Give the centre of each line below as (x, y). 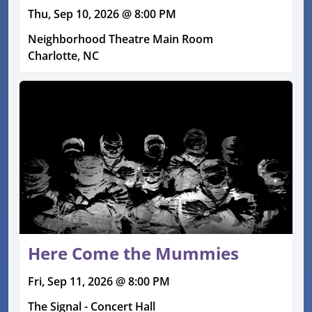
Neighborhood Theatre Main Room (120, 39)
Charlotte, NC (63, 55)
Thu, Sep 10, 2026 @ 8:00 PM (102, 14)
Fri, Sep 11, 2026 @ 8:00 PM (99, 281)
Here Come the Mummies (133, 253)
